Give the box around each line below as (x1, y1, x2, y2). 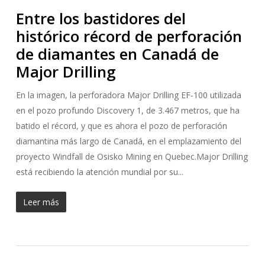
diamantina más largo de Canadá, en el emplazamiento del (15, 135, 241, 147)
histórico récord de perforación (15, 25, 242, 47)
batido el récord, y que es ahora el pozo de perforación (15, 120, 227, 131)
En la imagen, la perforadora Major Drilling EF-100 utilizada (15, 89, 241, 101)
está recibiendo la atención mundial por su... (15, 166, 183, 177)
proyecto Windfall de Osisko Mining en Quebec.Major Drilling (15, 151, 248, 162)
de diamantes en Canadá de (15, 43, 219, 64)
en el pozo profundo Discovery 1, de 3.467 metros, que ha (15, 105, 240, 116)
